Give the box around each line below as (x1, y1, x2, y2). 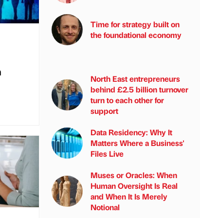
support (91, 106, 118, 116)
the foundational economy (91, 30, 182, 40)
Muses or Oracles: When (91, 170, 177, 180)
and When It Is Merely (91, 191, 167, 201)
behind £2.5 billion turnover (91, 84, 188, 94)
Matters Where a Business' (91, 138, 184, 148)
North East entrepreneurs (91, 73, 180, 84)
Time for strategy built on (91, 19, 180, 29)
